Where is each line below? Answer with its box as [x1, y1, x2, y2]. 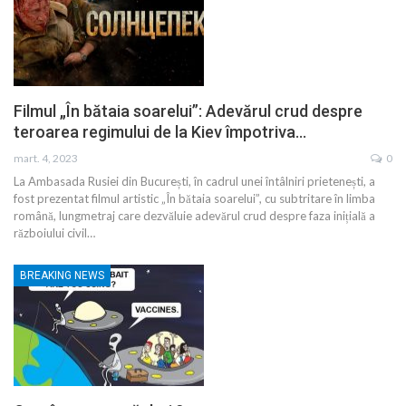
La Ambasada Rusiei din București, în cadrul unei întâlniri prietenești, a [14, 174, 375, 189]
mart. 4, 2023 [14, 151, 78, 166]
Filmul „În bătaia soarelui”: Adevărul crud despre [14, 101, 362, 121]
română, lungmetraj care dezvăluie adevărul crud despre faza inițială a [14, 208, 375, 224]
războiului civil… [14, 226, 95, 241]
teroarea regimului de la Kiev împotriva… [14, 122, 306, 142]
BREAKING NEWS [20, 269, 104, 283]
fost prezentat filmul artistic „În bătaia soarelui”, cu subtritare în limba [14, 191, 375, 207]
